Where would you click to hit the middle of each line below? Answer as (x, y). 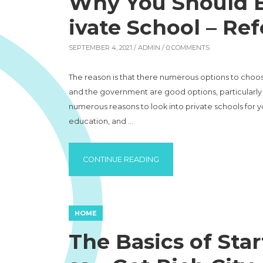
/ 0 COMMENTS (185, 48)
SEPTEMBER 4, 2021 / (103, 48)
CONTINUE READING (121, 159)
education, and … (101, 121)
